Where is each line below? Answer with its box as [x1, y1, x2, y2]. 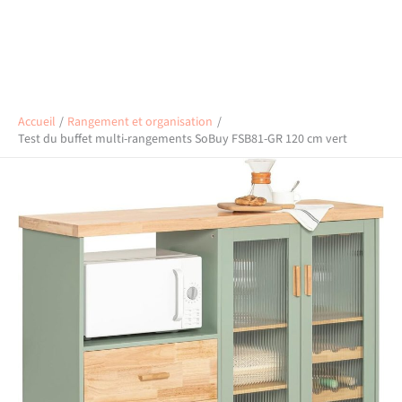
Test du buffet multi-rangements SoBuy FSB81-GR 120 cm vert [18, 130, 347, 148]
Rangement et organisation [67, 113, 214, 131]
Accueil [18, 113, 56, 131]
